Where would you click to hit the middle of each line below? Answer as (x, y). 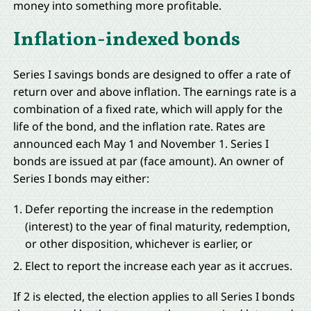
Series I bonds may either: (81, 178)
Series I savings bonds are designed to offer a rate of (152, 74)
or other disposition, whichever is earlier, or (139, 243)
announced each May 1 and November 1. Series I (141, 143)
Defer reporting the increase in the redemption (150, 209)
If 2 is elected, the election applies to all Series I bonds (154, 296)
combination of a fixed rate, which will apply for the (148, 109)
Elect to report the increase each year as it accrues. (159, 266)
